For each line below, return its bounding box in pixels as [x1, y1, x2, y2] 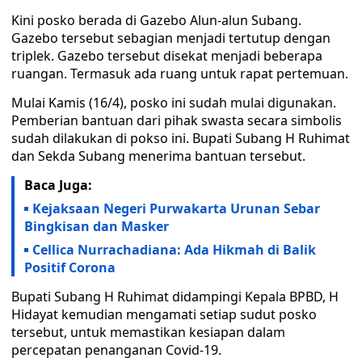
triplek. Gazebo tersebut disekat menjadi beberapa [11, 47, 322, 65]
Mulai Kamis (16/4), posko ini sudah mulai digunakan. [11, 94, 336, 112]
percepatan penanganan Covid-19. [11, 341, 221, 359]
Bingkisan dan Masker [24, 217, 169, 235]
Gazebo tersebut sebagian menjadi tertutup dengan [11, 29, 330, 47]
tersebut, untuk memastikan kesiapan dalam [11, 323, 285, 341]
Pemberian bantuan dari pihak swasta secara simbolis [11, 112, 342, 129]
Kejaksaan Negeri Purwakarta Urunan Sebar [32, 200, 320, 217]
